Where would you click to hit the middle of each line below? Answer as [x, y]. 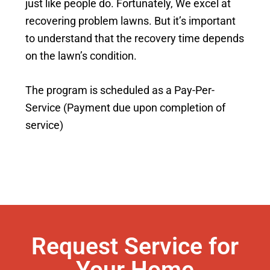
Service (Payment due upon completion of [126, 108]
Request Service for [135, 247]
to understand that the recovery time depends [135, 39]
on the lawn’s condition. [81, 56]
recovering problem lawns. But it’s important [131, 21]
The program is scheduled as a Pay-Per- [120, 90]
